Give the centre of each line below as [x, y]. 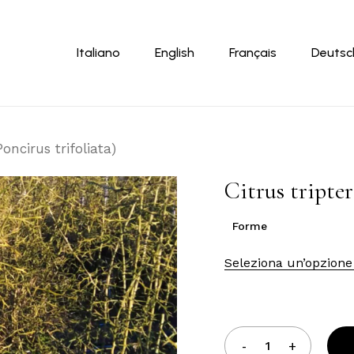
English [175, 53]
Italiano [98, 53]
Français [253, 53]
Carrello [299, 39]
